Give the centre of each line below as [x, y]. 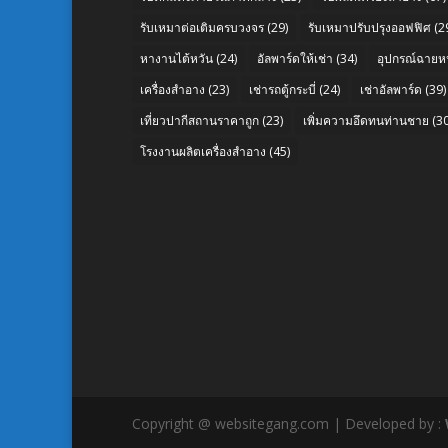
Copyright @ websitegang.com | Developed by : [288, 424]
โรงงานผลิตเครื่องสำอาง [203, 151]
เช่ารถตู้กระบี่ [282, 89]
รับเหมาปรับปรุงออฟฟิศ [369, 27]
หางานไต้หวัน [176, 58]
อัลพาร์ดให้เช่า [295, 58]
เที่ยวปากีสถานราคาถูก [199, 120]
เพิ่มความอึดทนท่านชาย [366, 120]
